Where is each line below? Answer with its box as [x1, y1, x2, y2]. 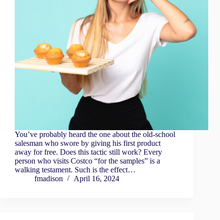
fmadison [34, 174, 63, 183]
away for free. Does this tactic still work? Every [15, 148, 162, 157]
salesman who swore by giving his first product [15, 139, 161, 148]
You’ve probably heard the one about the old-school [15, 130, 175, 139]
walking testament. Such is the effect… [15, 165, 136, 174]
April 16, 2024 [74, 174, 119, 183]
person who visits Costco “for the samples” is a [15, 157, 160, 165]
